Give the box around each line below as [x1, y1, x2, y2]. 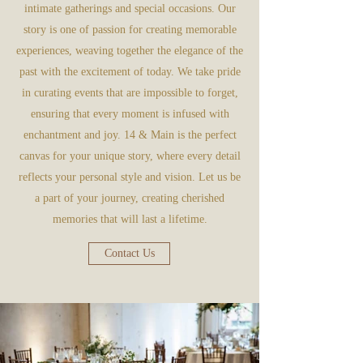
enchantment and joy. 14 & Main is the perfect [23, 129, 237, 141]
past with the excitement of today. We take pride [19, 66, 241, 78]
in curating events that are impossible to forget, [21, 87, 238, 99]
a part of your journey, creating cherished [35, 192, 224, 204]
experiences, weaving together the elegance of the [16, 45, 243, 57]
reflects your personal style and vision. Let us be [19, 171, 241, 183]
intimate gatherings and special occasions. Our [23, 2, 236, 15]
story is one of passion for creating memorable [23, 23, 237, 36]
